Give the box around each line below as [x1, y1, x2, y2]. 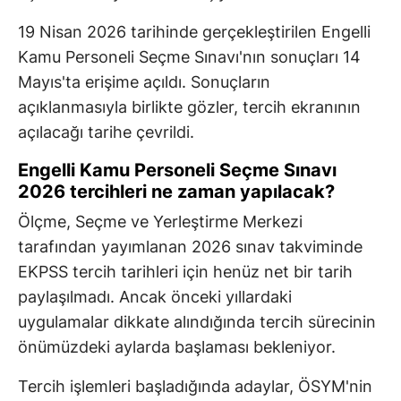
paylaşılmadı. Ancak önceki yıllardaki [18, 287, 292, 307]
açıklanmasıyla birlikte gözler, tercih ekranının [18, 98, 361, 117]
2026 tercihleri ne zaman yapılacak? [18, 181, 335, 203]
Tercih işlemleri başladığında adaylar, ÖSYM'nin [18, 377, 372, 397]
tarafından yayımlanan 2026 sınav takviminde [18, 237, 363, 257]
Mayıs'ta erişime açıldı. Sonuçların [18, 73, 270, 92]
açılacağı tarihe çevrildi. [18, 123, 194, 142]
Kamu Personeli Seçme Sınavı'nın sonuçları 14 [18, 47, 361, 67]
